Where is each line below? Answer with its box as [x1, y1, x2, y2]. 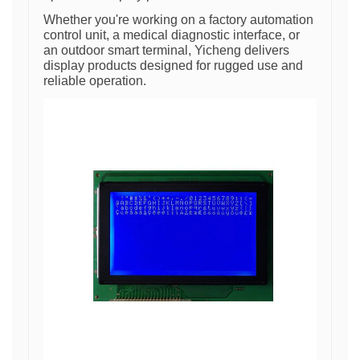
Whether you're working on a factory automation [43, 13, 313, 27]
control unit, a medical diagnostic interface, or [43, 28, 300, 42]
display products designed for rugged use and [43, 59, 303, 72]
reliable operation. [43, 74, 146, 88]
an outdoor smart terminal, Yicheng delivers [43, 43, 289, 57]
